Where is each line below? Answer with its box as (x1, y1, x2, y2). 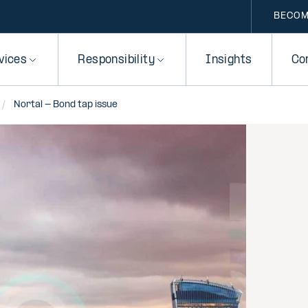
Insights (206, 54, 252, 66)
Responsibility (78, 54, 155, 66)
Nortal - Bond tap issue (14, 99, 118, 110)
